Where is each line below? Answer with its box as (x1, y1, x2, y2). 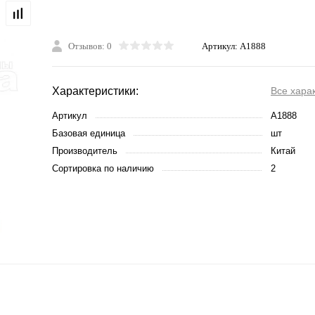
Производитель (52, 145, 117, 156)
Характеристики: (52, 84, 139, 97)
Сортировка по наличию (52, 162, 154, 174)
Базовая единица (52, 127, 125, 139)
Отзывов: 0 (68, 40, 112, 51)
